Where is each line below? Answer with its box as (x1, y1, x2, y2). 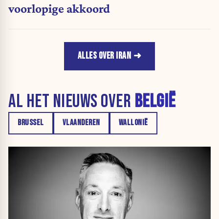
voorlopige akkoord (8, 1, 110, 15)
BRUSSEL (18, 118, 44, 128)
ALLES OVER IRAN (77, 50, 131, 62)
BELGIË (134, 90, 175, 112)
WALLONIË (118, 118, 148, 128)
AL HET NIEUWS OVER (8, 90, 134, 112)
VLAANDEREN (62, 118, 100, 128)
